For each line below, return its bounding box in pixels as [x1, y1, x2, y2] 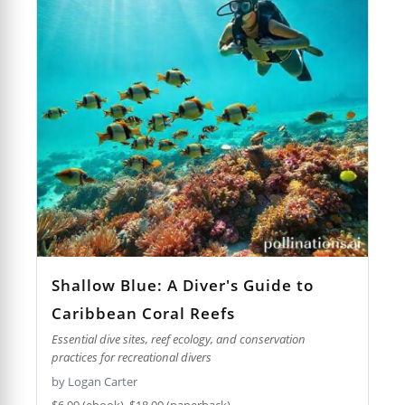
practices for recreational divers [52, 349, 212, 366]
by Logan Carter [52, 372, 138, 390]
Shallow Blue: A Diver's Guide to [52, 275, 315, 297]
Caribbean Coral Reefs [52, 303, 236, 325]
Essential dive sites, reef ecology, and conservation [52, 331, 306, 348]
